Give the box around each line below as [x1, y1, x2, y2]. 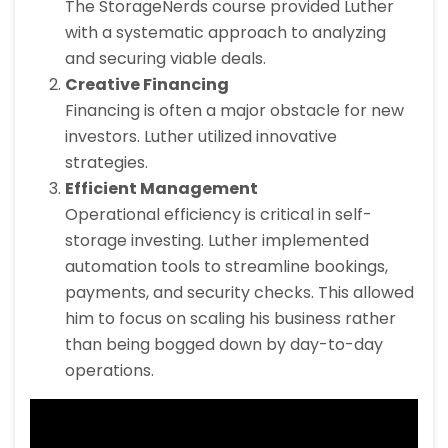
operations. [65, 359, 154, 383]
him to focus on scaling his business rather [65, 307, 396, 331]
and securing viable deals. [65, 47, 266, 71]
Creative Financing [65, 73, 229, 97]
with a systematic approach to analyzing [65, 21, 386, 45]
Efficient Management [65, 177, 258, 201]
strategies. [65, 151, 148, 175]
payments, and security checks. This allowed [65, 281, 414, 305]
